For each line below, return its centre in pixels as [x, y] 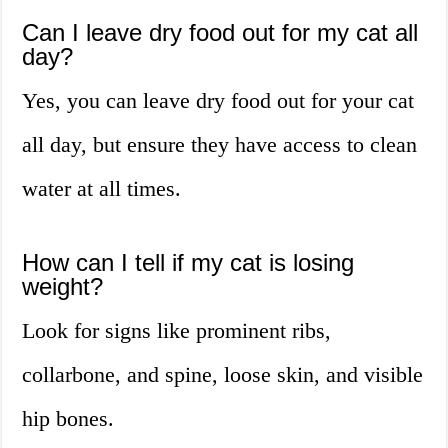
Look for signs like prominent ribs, [177, 331]
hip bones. [68, 419]
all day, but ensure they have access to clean [220, 145]
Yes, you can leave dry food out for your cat [218, 101]
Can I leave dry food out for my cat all [220, 33]
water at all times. [102, 189]
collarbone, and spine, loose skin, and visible [223, 375]
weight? [63, 287]
